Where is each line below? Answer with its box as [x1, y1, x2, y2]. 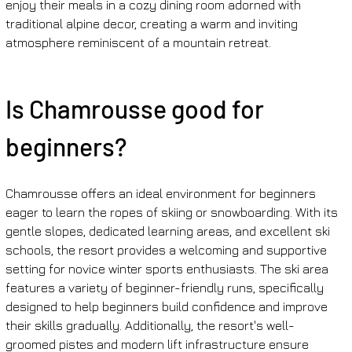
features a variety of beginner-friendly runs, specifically [5, 280, 327, 295]
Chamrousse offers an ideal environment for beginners [5, 185, 319, 200]
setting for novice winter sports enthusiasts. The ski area [5, 261, 332, 276]
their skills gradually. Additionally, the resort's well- [5, 317, 295, 332]
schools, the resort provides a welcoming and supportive [5, 242, 330, 257]
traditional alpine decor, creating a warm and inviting [5, 16, 301, 31]
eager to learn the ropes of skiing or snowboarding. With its [5, 204, 341, 219]
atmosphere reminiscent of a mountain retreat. [5, 35, 271, 49]
